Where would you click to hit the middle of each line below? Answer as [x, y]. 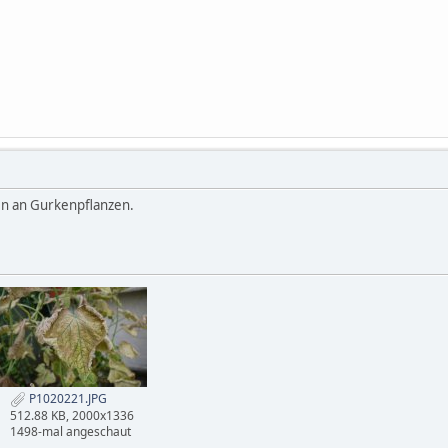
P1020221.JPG [66, 398]
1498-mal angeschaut [70, 431]
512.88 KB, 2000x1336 [72, 415]
